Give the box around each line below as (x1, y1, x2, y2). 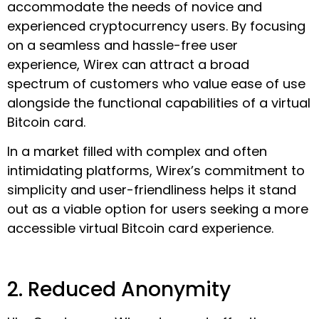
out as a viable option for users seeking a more (7, 200, 308, 219)
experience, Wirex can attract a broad (7, 56, 249, 74)
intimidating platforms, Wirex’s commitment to (7, 162, 305, 180)
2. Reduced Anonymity (7, 276, 231, 304)
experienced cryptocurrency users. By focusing (7, 17, 305, 36)
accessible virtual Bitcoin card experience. (7, 219, 273, 238)
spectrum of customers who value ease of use (7, 75, 305, 93)
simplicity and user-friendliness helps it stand (7, 181, 296, 199)
